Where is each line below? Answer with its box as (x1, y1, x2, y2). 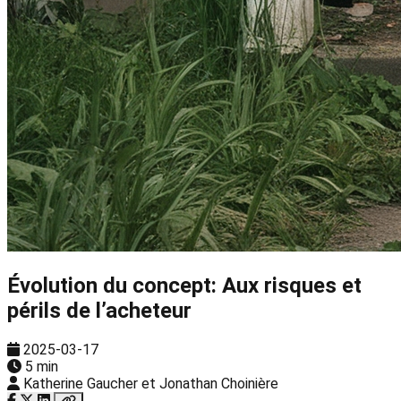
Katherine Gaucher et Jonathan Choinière (23, 374, 278, 392)
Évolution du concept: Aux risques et (7, 272, 362, 298)
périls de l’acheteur (7, 297, 192, 323)
